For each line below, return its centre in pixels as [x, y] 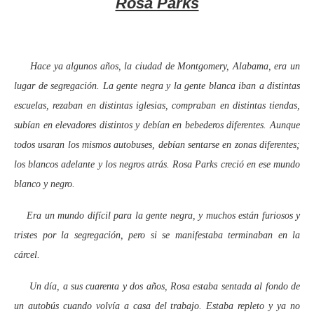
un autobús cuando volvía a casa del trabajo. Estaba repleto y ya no [157, 306]
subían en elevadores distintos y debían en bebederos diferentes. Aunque [157, 125]
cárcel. [27, 254]
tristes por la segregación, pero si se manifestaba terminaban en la [157, 235]
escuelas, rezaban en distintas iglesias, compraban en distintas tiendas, [157, 105]
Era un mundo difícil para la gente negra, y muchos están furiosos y [157, 215]
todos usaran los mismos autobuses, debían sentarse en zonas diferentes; [157, 144]
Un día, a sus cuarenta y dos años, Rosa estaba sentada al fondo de [157, 286]
